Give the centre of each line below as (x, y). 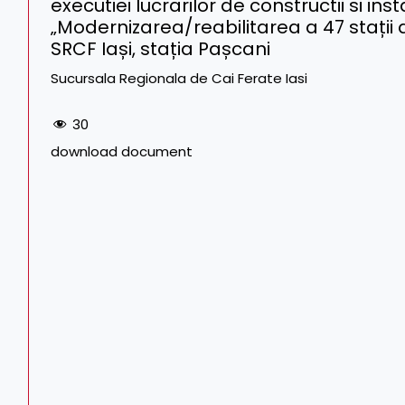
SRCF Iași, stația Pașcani (160, 49)
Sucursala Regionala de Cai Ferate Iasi (179, 78)
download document (122, 151)
